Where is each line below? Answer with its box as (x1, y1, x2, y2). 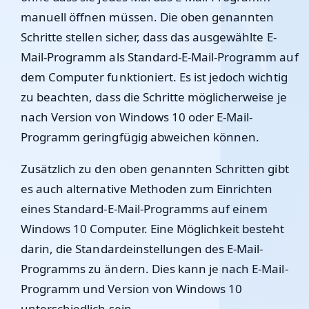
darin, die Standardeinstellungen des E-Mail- (21, 241, 263, 257)
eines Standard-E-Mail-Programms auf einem (21, 201, 268, 217)
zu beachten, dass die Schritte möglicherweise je (21, 89, 287, 105)
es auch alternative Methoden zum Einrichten (21, 181, 273, 197)
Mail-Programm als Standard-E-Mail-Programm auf (21, 49, 299, 65)
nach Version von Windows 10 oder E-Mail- (21, 109, 253, 125)
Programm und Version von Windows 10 (21, 281, 243, 297)
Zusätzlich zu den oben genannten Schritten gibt (21, 161, 289, 177)
